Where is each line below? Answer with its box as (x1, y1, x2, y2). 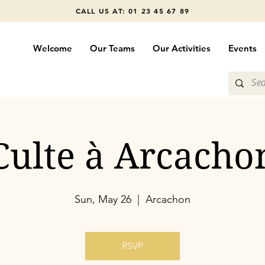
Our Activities (152, 43, 211, 54)
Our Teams (89, 43, 135, 54)
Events (228, 43, 257, 54)
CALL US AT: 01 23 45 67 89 (75, 6, 190, 15)
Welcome (33, 43, 72, 54)
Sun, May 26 (75, 193, 131, 206)
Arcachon (146, 193, 190, 206)
